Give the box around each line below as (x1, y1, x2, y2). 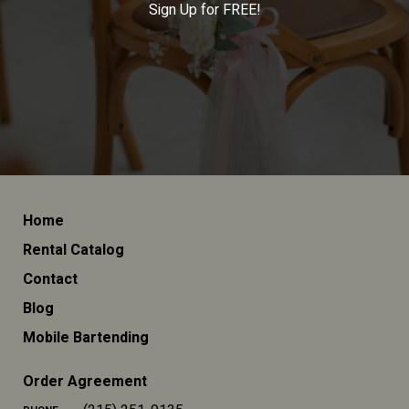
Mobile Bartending (23, 327, 149, 349)
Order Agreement (23, 371, 147, 393)
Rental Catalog (23, 239, 124, 261)
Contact (23, 268, 78, 290)
